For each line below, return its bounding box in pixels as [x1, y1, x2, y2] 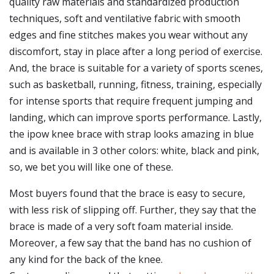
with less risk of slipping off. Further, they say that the [9, 203, 256, 217]
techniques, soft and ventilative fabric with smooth [9, 12, 240, 25]
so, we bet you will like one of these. [9, 160, 173, 174]
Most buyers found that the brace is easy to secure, [9, 187, 245, 200]
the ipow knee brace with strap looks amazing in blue [9, 127, 254, 141]
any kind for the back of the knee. [9, 253, 163, 266]
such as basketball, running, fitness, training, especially [9, 78, 262, 91]
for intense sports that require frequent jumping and [9, 94, 253, 108]
